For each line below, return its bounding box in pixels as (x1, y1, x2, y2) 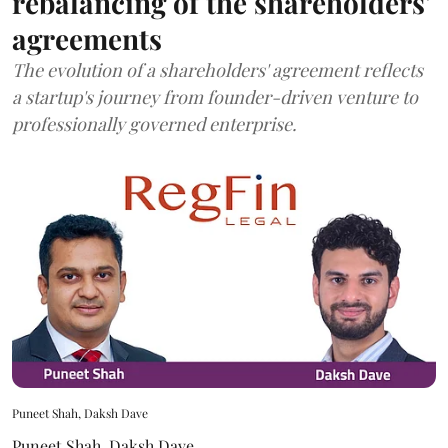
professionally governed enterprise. (12, 111, 297, 136)
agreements (12, 19, 162, 57)
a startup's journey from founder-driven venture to (12, 84, 418, 109)
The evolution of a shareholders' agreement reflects (12, 57, 423, 82)
